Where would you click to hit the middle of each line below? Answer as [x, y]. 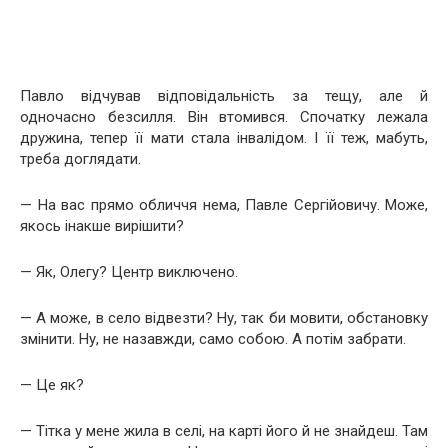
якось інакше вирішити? [102, 225]
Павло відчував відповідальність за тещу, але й [224, 95]
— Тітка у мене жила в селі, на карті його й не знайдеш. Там [224, 430]
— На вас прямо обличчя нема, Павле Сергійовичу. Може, [224, 204]
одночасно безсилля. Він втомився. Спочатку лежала [224, 116]
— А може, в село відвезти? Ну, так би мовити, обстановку [224, 317]
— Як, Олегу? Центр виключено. [129, 271]
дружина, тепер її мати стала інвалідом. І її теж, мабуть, [224, 137]
